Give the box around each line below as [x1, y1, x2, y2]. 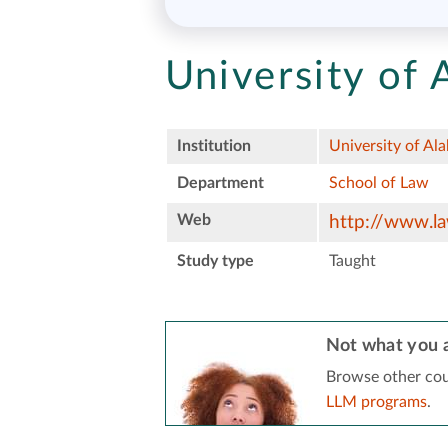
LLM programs [325, 393, 427, 410]
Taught [328, 252, 376, 269]
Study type [176, 252, 254, 269]
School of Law [328, 174, 429, 191]
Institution [176, 137, 251, 154]
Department [176, 174, 264, 191]
